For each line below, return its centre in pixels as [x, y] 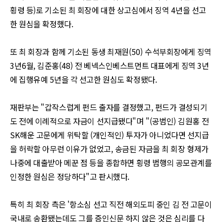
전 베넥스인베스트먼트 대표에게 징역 [136, 65]
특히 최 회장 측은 [39, 204]
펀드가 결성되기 [181, 107]
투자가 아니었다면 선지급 [167, 135]
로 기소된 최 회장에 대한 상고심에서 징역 [103, 10]
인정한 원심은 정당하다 [48, 176]
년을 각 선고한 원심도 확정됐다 [105, 79]
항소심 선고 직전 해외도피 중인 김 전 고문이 [141, 204]
